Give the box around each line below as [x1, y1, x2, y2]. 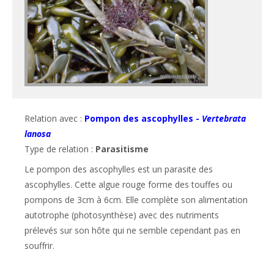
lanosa [24, 127, 51, 139]
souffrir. [24, 239, 54, 251]
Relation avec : [24, 112, 84, 124]
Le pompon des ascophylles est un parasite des [24, 163, 213, 175]
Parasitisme [95, 143, 149, 155]
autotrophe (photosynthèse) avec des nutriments [24, 209, 219, 221]
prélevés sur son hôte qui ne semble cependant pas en [24, 224, 240, 236]
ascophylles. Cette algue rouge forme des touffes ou [24, 178, 232, 190]
